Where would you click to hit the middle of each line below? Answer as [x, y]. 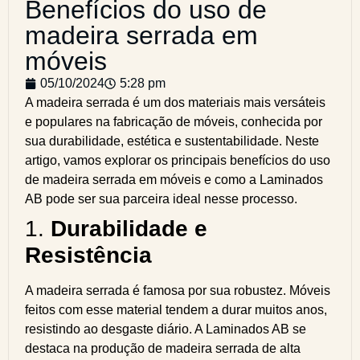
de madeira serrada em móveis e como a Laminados [174, 180]
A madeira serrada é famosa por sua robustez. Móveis [178, 290]
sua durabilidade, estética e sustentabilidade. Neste [172, 141]
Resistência [88, 255]
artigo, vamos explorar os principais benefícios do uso [178, 160]
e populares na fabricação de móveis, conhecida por [174, 122]
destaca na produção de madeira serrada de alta [163, 348]
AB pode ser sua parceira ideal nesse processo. [161, 199]
